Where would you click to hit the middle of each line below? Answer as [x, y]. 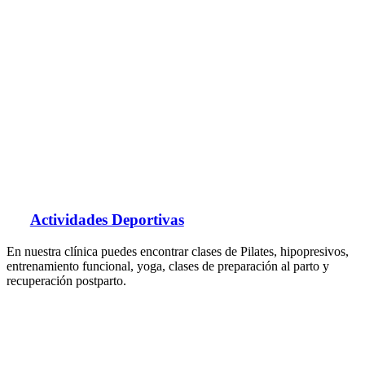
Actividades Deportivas [107, 219]
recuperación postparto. [66, 280]
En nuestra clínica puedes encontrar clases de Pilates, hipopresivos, [178, 251]
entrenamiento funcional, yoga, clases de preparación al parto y [168, 266]
